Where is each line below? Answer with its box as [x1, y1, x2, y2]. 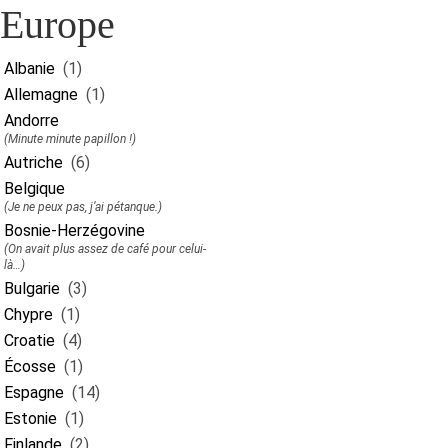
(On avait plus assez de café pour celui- [4, 242, 206, 256]
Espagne [4, 383, 64, 402]
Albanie [4, 59, 55, 78]
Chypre [4, 305, 53, 324]
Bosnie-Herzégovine [4, 221, 145, 240]
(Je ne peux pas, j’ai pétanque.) [4, 200, 162, 214]
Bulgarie [4, 279, 60, 298]
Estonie [4, 409, 57, 428]
